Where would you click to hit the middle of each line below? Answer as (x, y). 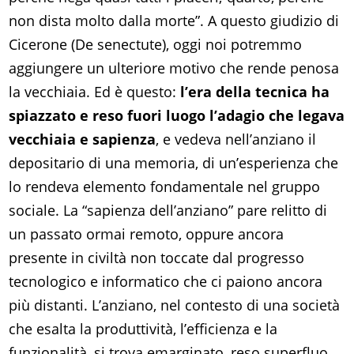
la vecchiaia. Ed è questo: (95, 92)
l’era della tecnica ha (255, 92)
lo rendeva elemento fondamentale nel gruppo (165, 187)
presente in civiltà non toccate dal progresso (157, 258)
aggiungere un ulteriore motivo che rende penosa (174, 68)
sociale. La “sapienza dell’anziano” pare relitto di (168, 211)
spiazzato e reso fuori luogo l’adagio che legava (177, 116)
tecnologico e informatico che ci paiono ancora (166, 282)
